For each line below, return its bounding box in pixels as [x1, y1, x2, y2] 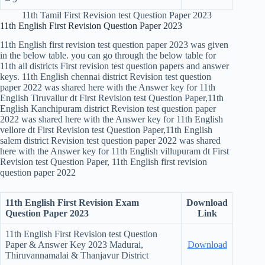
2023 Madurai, [88, 240, 143, 250]
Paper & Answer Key [5, 240, 86, 250]
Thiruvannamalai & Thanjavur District [5, 250, 148, 261]
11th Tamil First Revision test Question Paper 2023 [21, 9, 212, 20]
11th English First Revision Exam [5, 198, 139, 208]
